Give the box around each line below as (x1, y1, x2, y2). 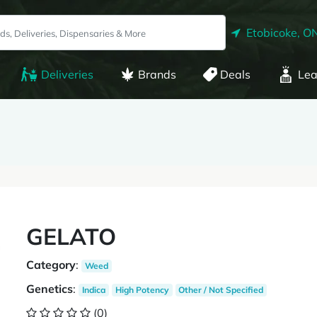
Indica (82, 284, 106, 295)
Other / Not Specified (178, 284, 264, 295)
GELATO (26, 222, 117, 250)
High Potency (115, 284, 169, 295)
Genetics (26, 282, 74, 296)
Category (26, 258, 76, 272)
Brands (137, 67, 176, 81)
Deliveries (40, 67, 93, 81)
